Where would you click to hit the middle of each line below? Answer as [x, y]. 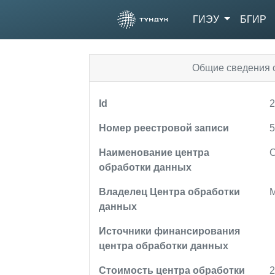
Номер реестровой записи [164, 128]
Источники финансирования [169, 231]
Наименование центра [154, 153]
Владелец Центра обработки [169, 192]
